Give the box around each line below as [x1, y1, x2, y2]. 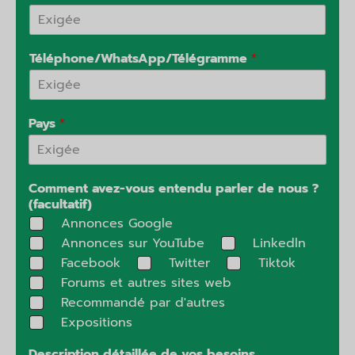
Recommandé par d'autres [61, 293, 225, 313]
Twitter [169, 254, 210, 273]
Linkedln [253, 234, 306, 254]
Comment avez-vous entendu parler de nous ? [29, 179, 319, 199]
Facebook [61, 254, 120, 273]
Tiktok [258, 254, 296, 273]
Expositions [61, 313, 132, 333]
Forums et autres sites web [61, 273, 231, 293]
